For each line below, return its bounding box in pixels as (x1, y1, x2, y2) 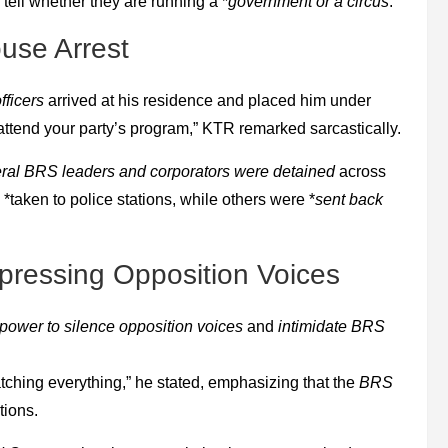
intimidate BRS (278, 318, 385, 336)
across (335, 163, 386, 181)
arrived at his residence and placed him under (44, 92, 371, 110)
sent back (315, 191, 383, 209)
